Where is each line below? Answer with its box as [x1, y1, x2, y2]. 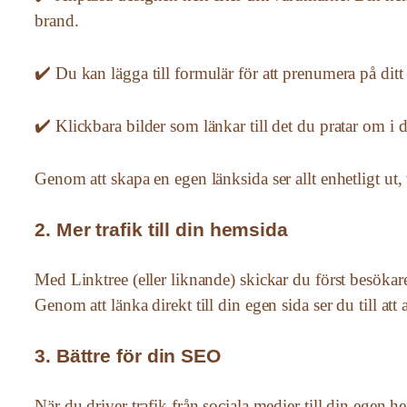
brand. [35, 11, 79, 31]
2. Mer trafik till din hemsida [35, 219, 288, 241]
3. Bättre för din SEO [35, 345, 221, 367]
